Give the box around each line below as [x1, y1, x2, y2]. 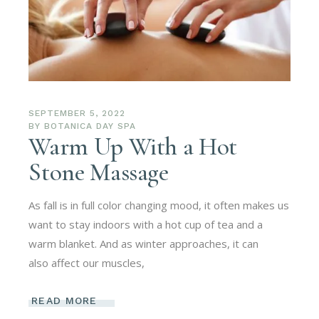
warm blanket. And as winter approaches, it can [28, 236, 259, 251]
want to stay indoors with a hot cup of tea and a [28, 216, 263, 231]
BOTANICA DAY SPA [44, 120, 136, 131]
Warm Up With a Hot [28, 131, 238, 162]
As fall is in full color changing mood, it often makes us [28, 197, 290, 212]
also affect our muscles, [28, 255, 145, 270]
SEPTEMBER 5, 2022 [28, 108, 125, 118]
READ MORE [31, 295, 98, 307]
